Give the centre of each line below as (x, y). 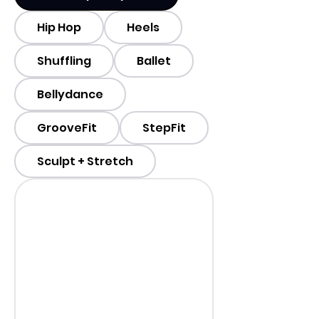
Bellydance (70, 95)
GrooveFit (67, 128)
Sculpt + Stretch (85, 162)
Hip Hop (59, 28)
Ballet (154, 61)
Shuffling (64, 61)
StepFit (164, 128)
